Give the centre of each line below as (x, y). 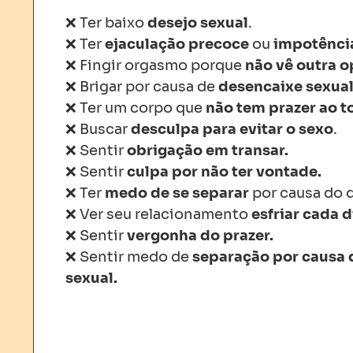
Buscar (104, 129)
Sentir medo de (136, 257)
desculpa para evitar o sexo (232, 129)
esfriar (275, 214)
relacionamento (193, 214)
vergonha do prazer (198, 236)
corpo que (168, 108)
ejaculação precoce (177, 44)
